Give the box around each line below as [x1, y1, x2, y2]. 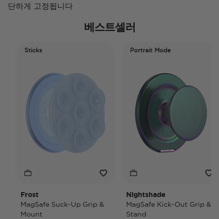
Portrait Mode [120, 47, 161, 54]
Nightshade [116, 191, 156, 199]
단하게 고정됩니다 [8, 1, 73, 11]
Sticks [15, 47, 33, 54]
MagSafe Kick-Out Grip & [116, 200, 202, 209]
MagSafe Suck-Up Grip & [11, 200, 95, 209]
